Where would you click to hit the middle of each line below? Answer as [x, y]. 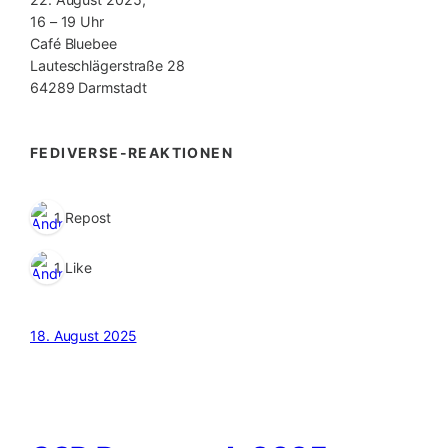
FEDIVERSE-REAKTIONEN [131, 153]
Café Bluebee [73, 44]
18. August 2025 [83, 336]
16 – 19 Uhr [67, 22]
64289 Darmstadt [88, 88]
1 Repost [82, 217]
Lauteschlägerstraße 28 [107, 66]
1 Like [73, 268]
